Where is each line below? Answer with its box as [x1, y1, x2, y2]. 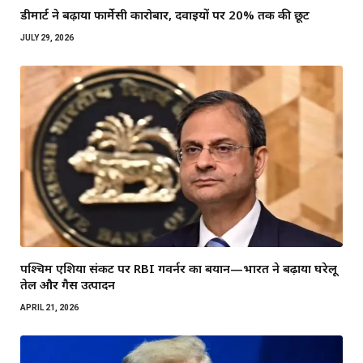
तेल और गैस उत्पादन [20, 276, 115, 293]
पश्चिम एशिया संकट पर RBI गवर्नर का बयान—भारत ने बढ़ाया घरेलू [20, 260, 337, 277]
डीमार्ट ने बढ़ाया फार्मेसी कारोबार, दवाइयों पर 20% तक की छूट [20, 6, 310, 23]
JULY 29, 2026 [20, 33, 74, 43]
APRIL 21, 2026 [20, 303, 79, 313]
